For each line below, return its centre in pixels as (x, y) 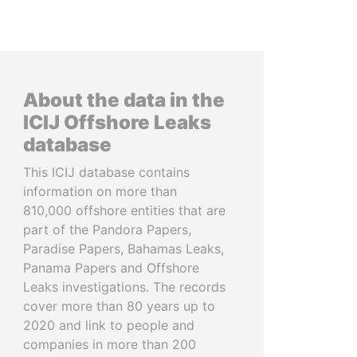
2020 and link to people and (109, 325)
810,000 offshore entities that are (124, 210)
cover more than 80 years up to (119, 306)
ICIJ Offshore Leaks (117, 122)
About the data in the (124, 100)
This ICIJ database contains (106, 172)
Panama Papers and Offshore (111, 268)
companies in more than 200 (110, 344)
